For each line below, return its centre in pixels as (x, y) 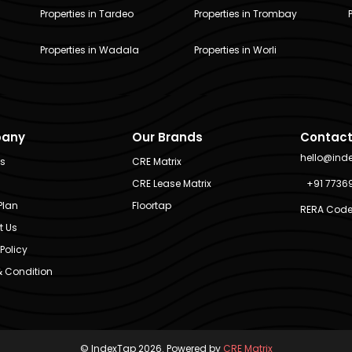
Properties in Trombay (245, 14)
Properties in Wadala (90, 50)
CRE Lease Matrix (171, 183)
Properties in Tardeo (87, 14)
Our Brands (167, 137)
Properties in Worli (235, 50)
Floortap (151, 205)
